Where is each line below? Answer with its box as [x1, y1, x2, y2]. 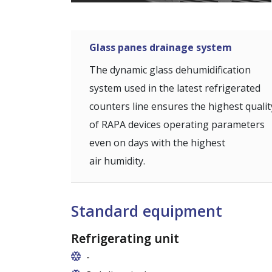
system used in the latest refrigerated [89, 81, 260, 95]
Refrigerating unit [71, 229, 179, 246]
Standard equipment [71, 200, 222, 221]
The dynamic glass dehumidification [89, 63, 251, 76]
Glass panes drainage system [89, 41, 232, 55]
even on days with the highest [89, 135, 225, 149]
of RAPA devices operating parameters [89, 117, 265, 131]
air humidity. [89, 154, 145, 168]
